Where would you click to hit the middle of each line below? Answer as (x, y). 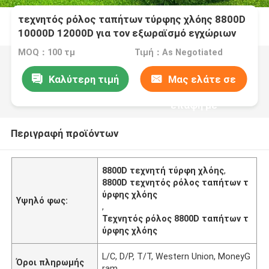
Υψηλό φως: (42, 200)
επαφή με (194, 105)
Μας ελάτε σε (202, 79)
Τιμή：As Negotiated (178, 53)
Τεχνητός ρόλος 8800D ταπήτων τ (176, 218)
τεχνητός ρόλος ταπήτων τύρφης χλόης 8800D (132, 20)
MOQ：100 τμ (47, 53)
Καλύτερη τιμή (83, 79)
